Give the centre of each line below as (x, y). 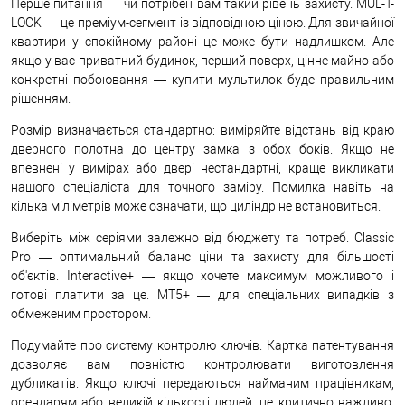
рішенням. (41, 98)
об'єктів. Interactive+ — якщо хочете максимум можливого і (202, 275)
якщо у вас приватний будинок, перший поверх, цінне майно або (202, 60)
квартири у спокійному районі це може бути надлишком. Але (202, 41)
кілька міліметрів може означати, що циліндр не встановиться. (196, 206)
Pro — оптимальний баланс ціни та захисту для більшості (202, 256)
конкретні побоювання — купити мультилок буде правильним (202, 79)
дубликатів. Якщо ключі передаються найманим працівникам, (202, 383)
